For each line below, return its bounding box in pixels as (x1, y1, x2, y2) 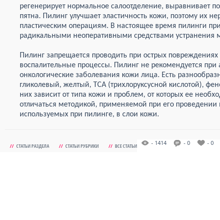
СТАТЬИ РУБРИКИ (65, 142, 99, 149)
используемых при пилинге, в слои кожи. (20, 110, 159, 118)
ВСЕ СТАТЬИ (115, 142, 137, 149)
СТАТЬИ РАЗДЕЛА (16, 142, 49, 149)
